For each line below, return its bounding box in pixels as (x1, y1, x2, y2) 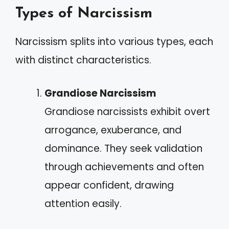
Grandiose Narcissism (44, 86, 156, 100)
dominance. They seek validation (44, 141, 202, 155)
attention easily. (44, 196, 122, 211)
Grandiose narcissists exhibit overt (44, 104, 210, 119)
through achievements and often (44, 159, 204, 174)
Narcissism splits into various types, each (15, 35, 213, 49)
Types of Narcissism (15, 6, 152, 21)
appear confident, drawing (44, 178, 174, 192)
